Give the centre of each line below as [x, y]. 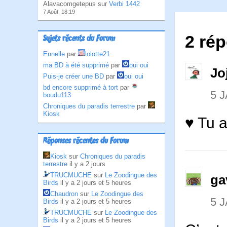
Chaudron [64, 194]
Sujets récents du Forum [79, 39]
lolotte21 [98, 54]
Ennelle [54, 54]
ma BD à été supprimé [76, 65]
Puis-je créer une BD [73, 76]
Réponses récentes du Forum [86, 141]
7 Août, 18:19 [59, 12]
